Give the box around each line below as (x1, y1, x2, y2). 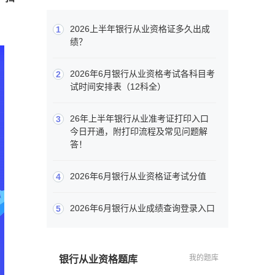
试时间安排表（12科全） (70, 82, 166, 92)
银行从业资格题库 (59, 254, 137, 265)
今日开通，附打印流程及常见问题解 (70, 126, 207, 137)
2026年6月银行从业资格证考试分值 (70, 171, 206, 182)
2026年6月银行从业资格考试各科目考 (70, 69, 215, 79)
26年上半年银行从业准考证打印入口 (70, 114, 209, 124)
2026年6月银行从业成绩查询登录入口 (70, 203, 215, 214)
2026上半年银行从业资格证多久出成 (70, 24, 210, 34)
